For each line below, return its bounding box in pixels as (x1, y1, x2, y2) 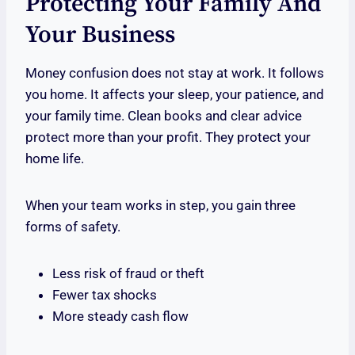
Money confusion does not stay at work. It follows (25, 65, 324, 82)
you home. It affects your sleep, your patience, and (25, 86, 324, 103)
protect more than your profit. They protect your (25, 129, 311, 146)
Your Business (25, 20, 175, 51)
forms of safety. (25, 219, 120, 235)
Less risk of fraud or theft (52, 265, 204, 282)
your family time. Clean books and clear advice (25, 108, 302, 124)
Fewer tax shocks (52, 287, 157, 303)
